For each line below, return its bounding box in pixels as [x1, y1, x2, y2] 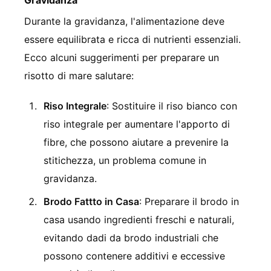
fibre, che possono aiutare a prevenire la [44, 135, 229, 148]
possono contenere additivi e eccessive [44, 249, 225, 262]
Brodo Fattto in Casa [44, 195, 139, 207]
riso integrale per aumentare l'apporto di [44, 117, 230, 130]
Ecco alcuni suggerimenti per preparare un [24, 51, 219, 64]
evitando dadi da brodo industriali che [44, 231, 218, 244]
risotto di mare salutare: [24, 69, 134, 82]
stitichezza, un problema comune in [44, 154, 206, 166]
